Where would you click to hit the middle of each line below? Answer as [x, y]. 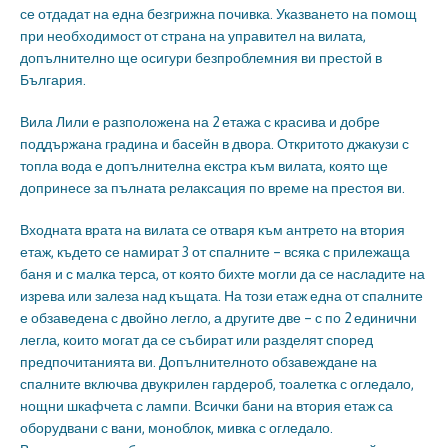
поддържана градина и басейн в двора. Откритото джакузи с [214, 143]
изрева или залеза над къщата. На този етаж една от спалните [221, 295]
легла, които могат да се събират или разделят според [196, 339]
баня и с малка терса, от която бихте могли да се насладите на [222, 273]
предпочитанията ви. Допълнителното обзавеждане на [198, 361]
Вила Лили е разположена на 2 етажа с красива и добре [200, 121]
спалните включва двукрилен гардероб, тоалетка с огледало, [217, 383]
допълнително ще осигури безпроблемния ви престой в [201, 57]
